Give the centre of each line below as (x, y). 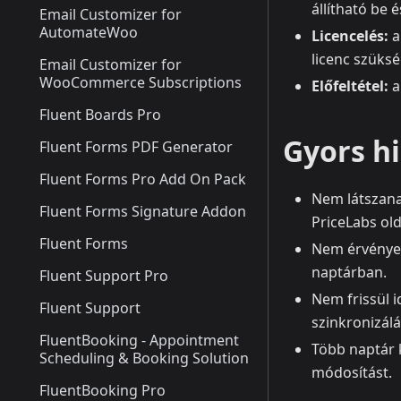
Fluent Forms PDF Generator (136, 147)
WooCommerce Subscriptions (141, 82)
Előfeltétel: (350, 86)
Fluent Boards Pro (100, 115)
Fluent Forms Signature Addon (143, 211)
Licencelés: (350, 36)
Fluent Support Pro (104, 276)
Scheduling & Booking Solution (144, 358)
